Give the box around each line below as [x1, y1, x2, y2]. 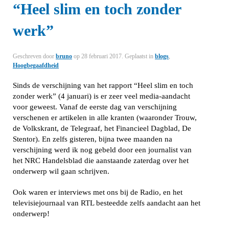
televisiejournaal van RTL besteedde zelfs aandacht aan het [13, 199, 200, 207]
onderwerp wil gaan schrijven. [13, 167, 109, 175]
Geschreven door [13, 53, 56, 60]
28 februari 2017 [81, 53, 122, 60]
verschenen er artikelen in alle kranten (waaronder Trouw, [13, 113, 197, 122]
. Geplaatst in [122, 53, 155, 60]
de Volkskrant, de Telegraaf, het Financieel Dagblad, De [13, 124, 191, 132]
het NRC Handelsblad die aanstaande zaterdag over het [13, 156, 189, 165]
